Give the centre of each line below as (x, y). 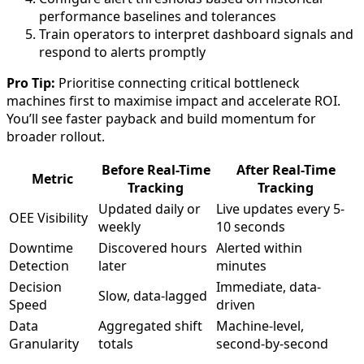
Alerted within (259, 247)
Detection (39, 265)
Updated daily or (149, 208)
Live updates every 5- (280, 208)
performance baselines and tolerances (158, 16)
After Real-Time (286, 169)
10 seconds (251, 226)
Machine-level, (260, 325)
